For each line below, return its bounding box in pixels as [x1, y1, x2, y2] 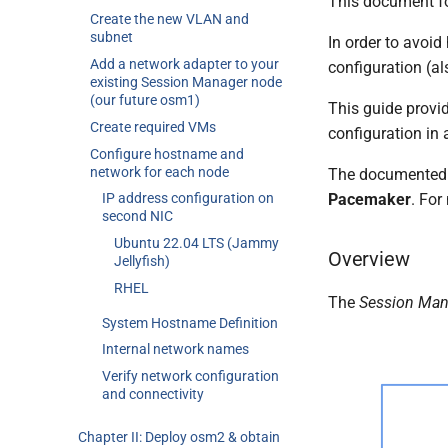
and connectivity [102, 386, 204, 402]
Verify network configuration [102, 368, 279, 384]
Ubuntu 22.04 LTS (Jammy [114, 235, 279, 251]
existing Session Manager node [90, 74, 282, 90]
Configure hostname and [90, 145, 244, 162]
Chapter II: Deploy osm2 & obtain [78, 428, 280, 445]
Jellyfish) [114, 253, 170, 269]
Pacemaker [328, 190, 411, 209]
